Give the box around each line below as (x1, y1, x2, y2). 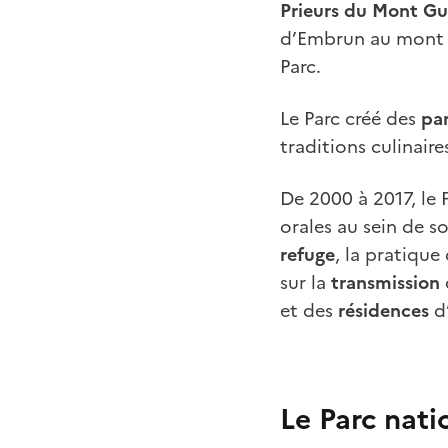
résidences (338, 296, 429, 324)
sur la (280, 268, 331, 296)
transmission (331, 268, 440, 296)
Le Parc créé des (280, 104, 421, 132)
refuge (280, 240, 335, 268)
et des (280, 296, 338, 324)
